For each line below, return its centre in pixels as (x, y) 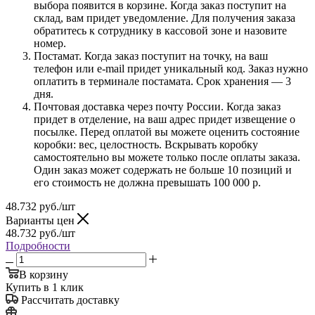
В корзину (44, 274)
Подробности (38, 245)
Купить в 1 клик (45, 287)
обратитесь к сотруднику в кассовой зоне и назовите (160, 30)
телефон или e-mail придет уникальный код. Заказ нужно (171, 68)
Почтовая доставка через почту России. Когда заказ (157, 106)
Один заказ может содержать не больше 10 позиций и (163, 169)
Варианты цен (41, 220)
